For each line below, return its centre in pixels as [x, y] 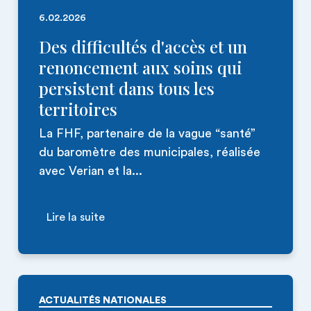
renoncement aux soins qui [141, 67]
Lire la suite [76, 217]
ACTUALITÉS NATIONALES [103, 301]
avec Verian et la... [91, 171]
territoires [78, 109]
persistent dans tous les [127, 88]
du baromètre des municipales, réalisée [150, 152]
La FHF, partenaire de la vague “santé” [147, 133]
